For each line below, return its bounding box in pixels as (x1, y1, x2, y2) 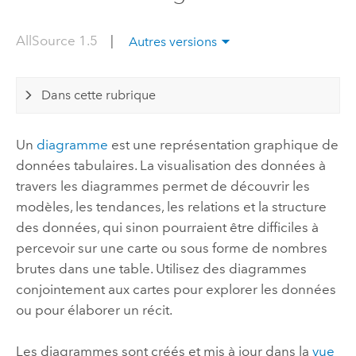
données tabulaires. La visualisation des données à (15, 157, 326, 174)
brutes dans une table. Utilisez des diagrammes (15, 261, 307, 277)
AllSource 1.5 (15, 33, 101, 49)
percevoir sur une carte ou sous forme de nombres (15, 240, 327, 257)
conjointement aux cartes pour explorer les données (15, 281, 336, 298)
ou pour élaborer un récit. (15, 302, 172, 319)
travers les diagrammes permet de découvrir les (15, 178, 310, 195)
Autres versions (129, 33, 217, 49)
